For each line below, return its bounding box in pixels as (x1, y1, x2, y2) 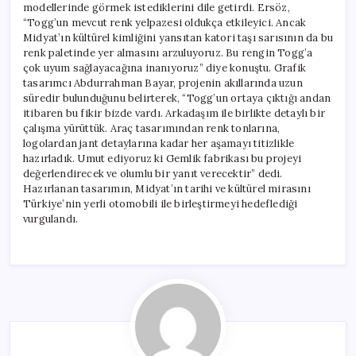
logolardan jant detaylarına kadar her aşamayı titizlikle (23, 136, 295, 150)
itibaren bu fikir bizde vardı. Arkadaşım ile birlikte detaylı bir (23, 106, 325, 120)
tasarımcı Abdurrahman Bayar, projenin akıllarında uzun (23, 75, 303, 90)
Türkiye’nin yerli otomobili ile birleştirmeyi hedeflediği (23, 196, 298, 211)
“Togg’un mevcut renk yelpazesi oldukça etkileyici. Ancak (23, 15, 307, 29)
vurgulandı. (23, 211, 79, 226)
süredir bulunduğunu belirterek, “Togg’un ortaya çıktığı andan (23, 91, 331, 105)
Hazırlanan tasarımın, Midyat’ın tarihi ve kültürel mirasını (23, 181, 311, 195)
